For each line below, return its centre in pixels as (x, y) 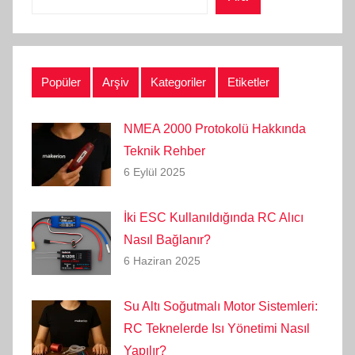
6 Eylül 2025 (155, 172)
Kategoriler (178, 82)
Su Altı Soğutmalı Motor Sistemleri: (221, 307)
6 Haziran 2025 (162, 261)
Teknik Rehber (164, 151)
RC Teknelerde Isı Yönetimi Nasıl (217, 329)
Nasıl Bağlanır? (167, 240)
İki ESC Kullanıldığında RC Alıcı (214, 218)
